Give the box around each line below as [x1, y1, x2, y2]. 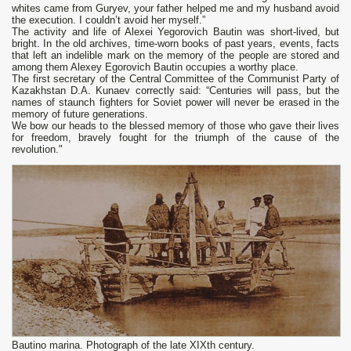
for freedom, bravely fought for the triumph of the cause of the [12, 132, 339, 144]
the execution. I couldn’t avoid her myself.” [12, 14, 205, 27]
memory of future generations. [12, 108, 148, 121]
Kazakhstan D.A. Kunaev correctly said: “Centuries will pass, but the [12, 85, 339, 97]
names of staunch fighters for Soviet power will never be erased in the [12, 96, 339, 109]
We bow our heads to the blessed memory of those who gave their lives [12, 120, 339, 132]
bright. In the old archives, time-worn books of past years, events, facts [12, 38, 339, 50]
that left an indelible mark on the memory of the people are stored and [12, 49, 339, 62]
